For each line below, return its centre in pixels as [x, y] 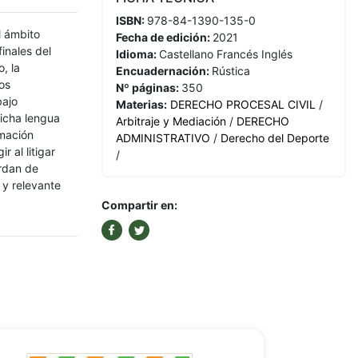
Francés [236, 54]
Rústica [231, 71]
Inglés [275, 54]
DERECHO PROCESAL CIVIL [243, 104]
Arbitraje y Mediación [171, 121]
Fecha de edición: [164, 37]
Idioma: [137, 54]
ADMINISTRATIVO [163, 138]
